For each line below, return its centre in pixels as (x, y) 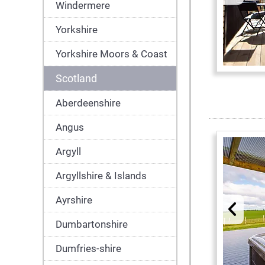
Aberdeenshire (88, 103)
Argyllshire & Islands (101, 176)
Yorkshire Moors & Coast (112, 54)
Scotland (76, 78)
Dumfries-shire (88, 248)
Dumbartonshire (92, 224)
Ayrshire (74, 200)
